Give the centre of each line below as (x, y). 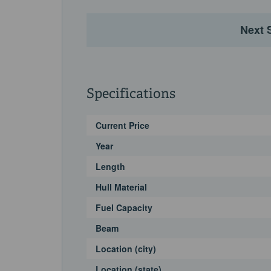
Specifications (131, 95)
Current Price (122, 126)
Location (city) (126, 249)
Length (110, 167)
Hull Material (121, 187)
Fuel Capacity (124, 208)
